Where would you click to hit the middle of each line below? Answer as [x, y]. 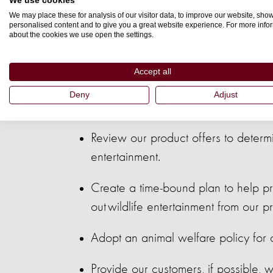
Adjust [225, 94]
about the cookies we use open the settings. [81, 34]
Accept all [152, 71]
